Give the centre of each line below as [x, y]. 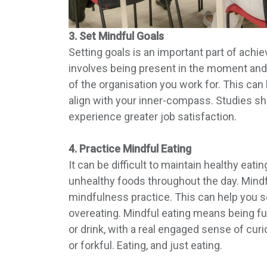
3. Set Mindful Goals [116, 36]
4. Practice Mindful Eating [130, 148]
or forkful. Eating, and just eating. [145, 245]
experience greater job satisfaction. [152, 116]
